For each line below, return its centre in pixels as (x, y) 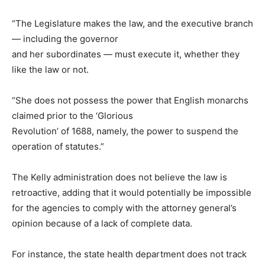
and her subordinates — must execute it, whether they (126, 54)
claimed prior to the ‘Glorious (72, 115)
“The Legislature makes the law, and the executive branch (132, 23)
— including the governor (65, 38)
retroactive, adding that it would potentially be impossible (132, 192)
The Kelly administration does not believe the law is (119, 177)
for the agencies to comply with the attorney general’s (124, 208)
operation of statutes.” (58, 146)
